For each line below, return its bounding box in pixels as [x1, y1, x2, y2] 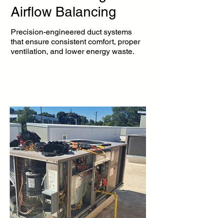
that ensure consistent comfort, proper [11, 37, 140, 46]
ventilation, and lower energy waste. [11, 47, 134, 56]
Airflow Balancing [11, 4, 116, 19]
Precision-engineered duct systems [11, 27, 132, 36]
